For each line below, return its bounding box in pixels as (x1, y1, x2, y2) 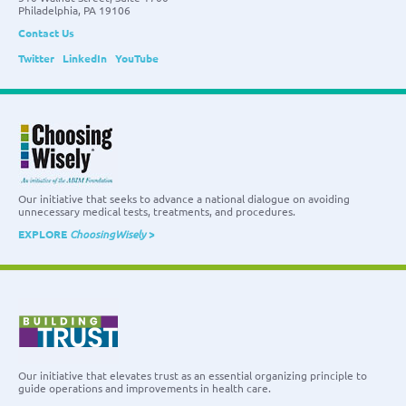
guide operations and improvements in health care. (18, 380, 271, 395)
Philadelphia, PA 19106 (18, 2, 130, 17)
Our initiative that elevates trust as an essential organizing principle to (18, 367, 367, 382)
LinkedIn (63, 50, 107, 65)
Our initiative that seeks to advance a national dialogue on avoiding (18, 190, 350, 206)
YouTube (115, 50, 159, 65)
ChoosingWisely (70, 226, 146, 241)
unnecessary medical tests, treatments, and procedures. (18, 203, 295, 218)
